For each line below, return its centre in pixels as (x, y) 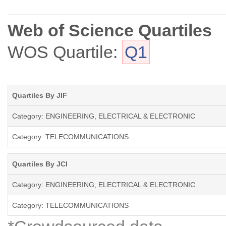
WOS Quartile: (65, 52)
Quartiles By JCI (40, 164)
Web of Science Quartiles (110, 31)
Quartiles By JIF (40, 96)
